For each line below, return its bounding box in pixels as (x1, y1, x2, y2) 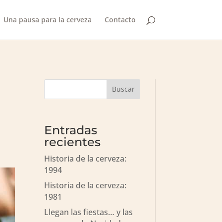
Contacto (104, 15, 136, 24)
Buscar (111, 84, 135, 94)
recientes (44, 134, 101, 149)
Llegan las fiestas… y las (44, 206, 133, 218)
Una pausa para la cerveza (3, 15, 92, 24)
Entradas (44, 122, 98, 137)
